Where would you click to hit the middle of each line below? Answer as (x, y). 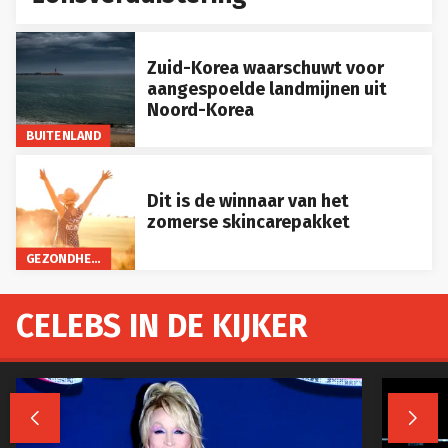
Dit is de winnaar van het (247, 201)
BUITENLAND (63, 135)
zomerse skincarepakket (248, 222)
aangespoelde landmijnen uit (266, 89)
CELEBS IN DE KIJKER (162, 325)
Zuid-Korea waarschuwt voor (265, 68)
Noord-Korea (200, 110)
